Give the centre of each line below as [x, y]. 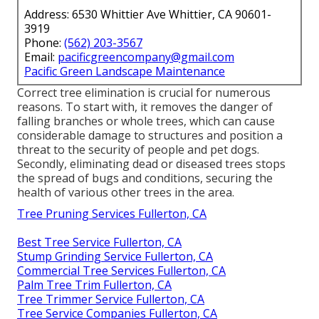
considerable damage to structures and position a [150, 136]
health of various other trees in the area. [126, 193]
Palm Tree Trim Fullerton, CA [94, 285]
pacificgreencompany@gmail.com [146, 57]
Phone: [44, 43]
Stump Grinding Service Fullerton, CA [115, 257]
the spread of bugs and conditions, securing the [145, 178]
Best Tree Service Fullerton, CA [99, 242]
